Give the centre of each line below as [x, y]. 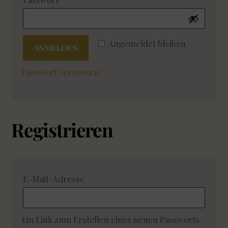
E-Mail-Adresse [55, 179]
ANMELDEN [56, 48]
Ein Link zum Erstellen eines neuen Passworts [111, 220]
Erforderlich [115, 178]
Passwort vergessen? [63, 72]
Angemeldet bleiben [147, 44]
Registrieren [62, 129]
